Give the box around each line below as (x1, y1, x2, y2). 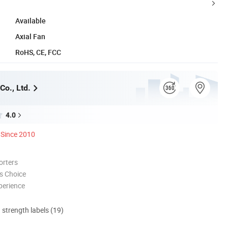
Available (15, 15, 46, 25)
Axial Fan (15, 31, 45, 41)
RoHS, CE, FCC (15, 47, 61, 57)
